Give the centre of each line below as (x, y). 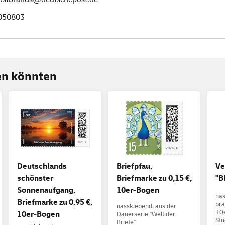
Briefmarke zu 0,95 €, (55, 203)
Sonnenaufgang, (46, 191)
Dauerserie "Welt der (146, 215)
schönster (35, 179)
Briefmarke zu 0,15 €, (154, 179)
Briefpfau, (134, 166)
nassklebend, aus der (146, 207)
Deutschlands (42, 166)
